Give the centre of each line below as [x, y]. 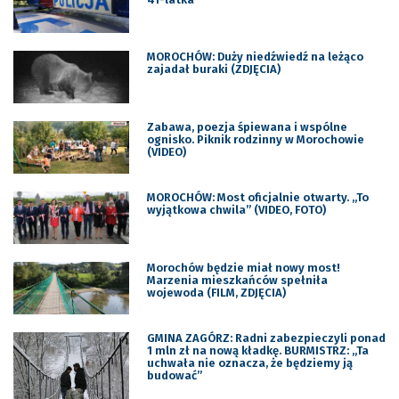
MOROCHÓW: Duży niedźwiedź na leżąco [255, 57]
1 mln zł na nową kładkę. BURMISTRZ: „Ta [257, 350]
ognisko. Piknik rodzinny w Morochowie [255, 140]
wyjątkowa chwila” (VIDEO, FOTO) [236, 210]
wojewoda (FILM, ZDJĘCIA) [216, 293]
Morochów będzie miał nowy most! [243, 268]
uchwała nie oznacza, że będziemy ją [249, 362]
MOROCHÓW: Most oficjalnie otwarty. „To [257, 198]
